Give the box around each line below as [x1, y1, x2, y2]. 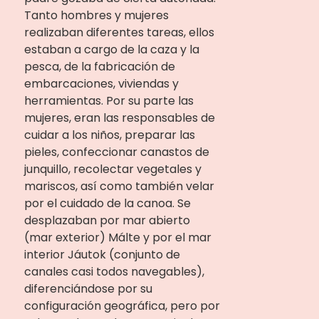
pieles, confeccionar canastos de [23, 144, 209, 160]
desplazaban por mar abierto [23, 212, 190, 229]
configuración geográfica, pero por [23, 298, 220, 314]
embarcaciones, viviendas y [23, 75, 179, 92]
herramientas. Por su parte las [23, 93, 194, 109]
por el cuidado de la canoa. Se [23, 195, 191, 211]
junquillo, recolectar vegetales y [23, 161, 202, 177]
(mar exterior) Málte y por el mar [23, 229, 211, 246]
